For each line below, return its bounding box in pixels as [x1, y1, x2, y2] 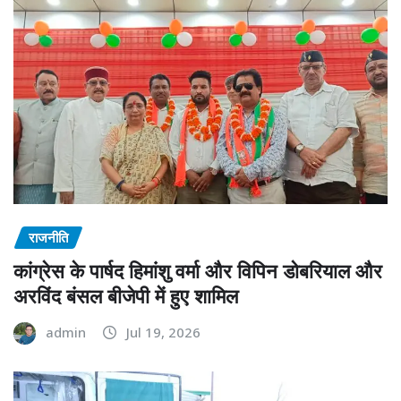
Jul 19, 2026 [126, 322, 200, 341]
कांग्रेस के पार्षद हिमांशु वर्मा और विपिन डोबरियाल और [13, 256, 382, 284]
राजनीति [29, 228, 68, 247]
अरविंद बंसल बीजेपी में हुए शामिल [13, 281, 238, 309]
